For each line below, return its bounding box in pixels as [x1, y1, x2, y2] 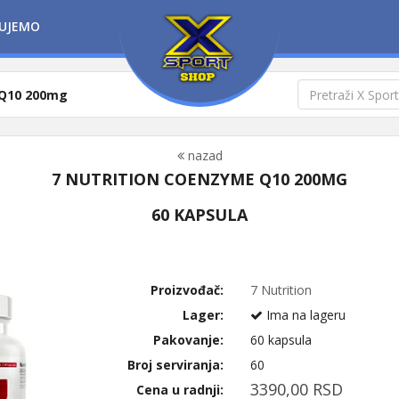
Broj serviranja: [127, 356, 224, 373]
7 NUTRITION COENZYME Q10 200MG [52, 168, 347, 190]
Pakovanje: [153, 331, 224, 348]
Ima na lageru [263, 306, 346, 323]
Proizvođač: [151, 281, 224, 298]
